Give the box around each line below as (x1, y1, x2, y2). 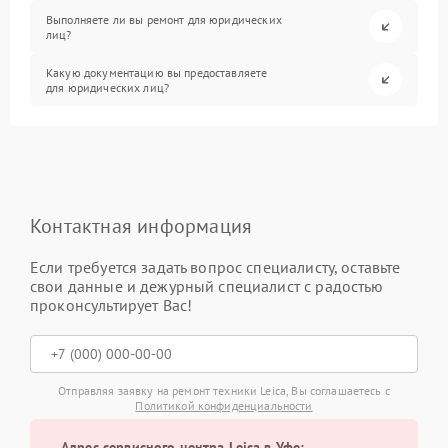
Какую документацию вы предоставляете (46, 64, 268, 80)
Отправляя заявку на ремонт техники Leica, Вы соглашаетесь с (58, 383, 390, 398)
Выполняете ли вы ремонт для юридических (46, 11, 282, 27)
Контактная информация (30, 213, 253, 239)
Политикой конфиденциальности (135, 398, 313, 413)
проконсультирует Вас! (30, 295, 193, 315)
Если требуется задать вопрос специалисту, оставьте (30, 257, 401, 277)
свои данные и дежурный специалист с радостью (30, 276, 384, 296)
